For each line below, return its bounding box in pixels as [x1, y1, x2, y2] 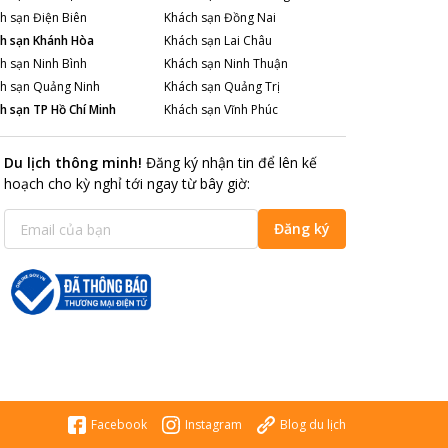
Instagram [185, 416, 242, 433]
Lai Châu [224, 31, 273, 49]
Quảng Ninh [32, 77, 100, 95]
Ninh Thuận [224, 54, 289, 72]
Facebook [91, 416, 147, 433]
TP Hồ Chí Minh [32, 100, 116, 118]
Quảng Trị [224, 77, 281, 95]
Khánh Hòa [32, 31, 94, 49]
